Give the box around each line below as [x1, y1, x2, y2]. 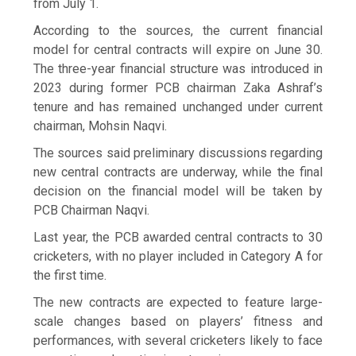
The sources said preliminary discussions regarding [33, 145, 323, 161]
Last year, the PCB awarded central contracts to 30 [33, 229, 323, 245]
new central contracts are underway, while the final [33, 164, 323, 180]
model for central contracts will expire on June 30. [33, 41, 323, 57]
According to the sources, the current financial [33, 22, 323, 38]
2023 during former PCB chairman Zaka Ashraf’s [33, 79, 323, 95]
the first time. [33, 267, 107, 283]
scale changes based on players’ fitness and [33, 313, 323, 329]
